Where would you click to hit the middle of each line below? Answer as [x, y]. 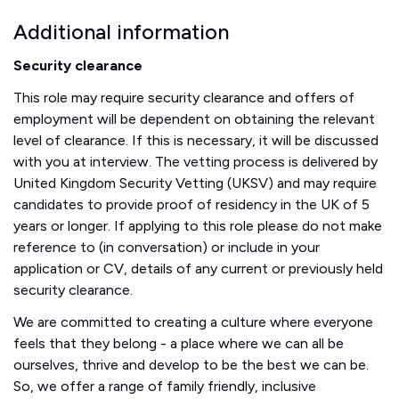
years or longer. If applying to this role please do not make [198, 225]
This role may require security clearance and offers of [184, 97]
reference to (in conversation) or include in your [167, 247]
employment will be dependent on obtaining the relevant [194, 118]
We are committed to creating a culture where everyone [193, 322]
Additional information [121, 32]
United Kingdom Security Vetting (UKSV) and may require [195, 183]
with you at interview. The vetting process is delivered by [195, 161]
